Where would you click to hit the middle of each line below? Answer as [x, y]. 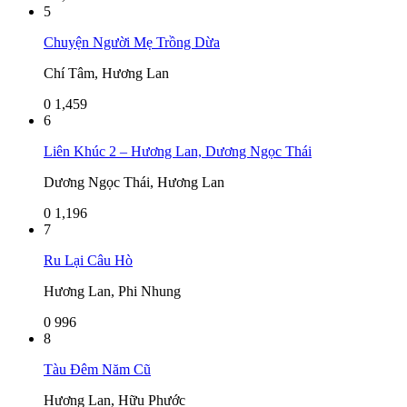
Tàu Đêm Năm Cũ [97, 369]
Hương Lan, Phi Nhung [112, 291]
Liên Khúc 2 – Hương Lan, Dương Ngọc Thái [178, 151]
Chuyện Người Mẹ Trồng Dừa [132, 42]
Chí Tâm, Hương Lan [106, 73]
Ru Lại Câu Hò [88, 260]
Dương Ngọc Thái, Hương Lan [134, 182]
